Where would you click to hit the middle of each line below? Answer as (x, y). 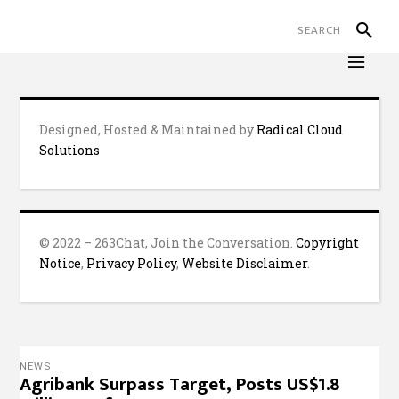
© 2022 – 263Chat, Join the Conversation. (168, 243)
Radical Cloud (300, 130)
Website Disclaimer (245, 263)
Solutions (70, 150)
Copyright (328, 243)
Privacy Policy (132, 263)
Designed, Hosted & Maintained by (148, 130)
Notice (61, 263)
